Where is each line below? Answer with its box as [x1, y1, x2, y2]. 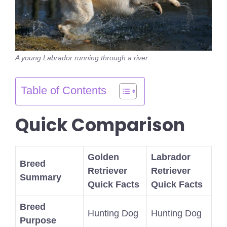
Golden [88, 152, 119, 163]
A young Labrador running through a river [15, 54, 148, 62]
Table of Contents [21, 84, 106, 97]
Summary [20, 172, 61, 183]
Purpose [20, 215, 56, 226]
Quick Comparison [15, 112, 185, 138]
